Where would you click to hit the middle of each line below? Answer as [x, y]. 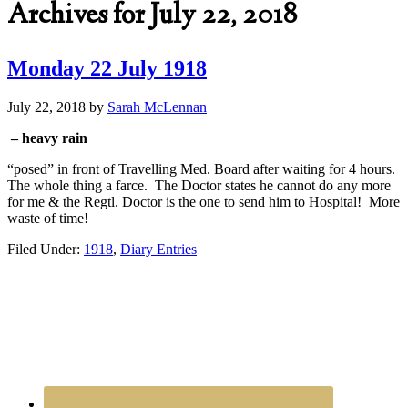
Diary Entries [158, 249]
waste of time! [48, 218]
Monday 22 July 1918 [107, 68]
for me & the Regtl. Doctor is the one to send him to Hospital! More [204, 201]
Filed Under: [46, 249]
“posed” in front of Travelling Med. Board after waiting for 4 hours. [203, 168]
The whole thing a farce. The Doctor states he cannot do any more [199, 185]
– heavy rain [47, 138]
